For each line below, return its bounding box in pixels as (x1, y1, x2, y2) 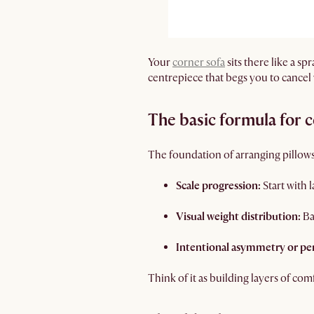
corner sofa (172, 55, 225, 69)
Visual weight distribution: (176, 210, 303, 224)
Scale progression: (176, 179, 261, 193)
